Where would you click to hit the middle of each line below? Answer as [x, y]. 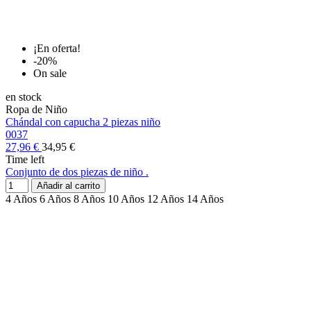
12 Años [166, 199]
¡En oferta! [57, 49]
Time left [25, 160]
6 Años [55, 199]
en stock [24, 97]
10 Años [126, 199]
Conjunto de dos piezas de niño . [77, 172]
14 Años [205, 199]
